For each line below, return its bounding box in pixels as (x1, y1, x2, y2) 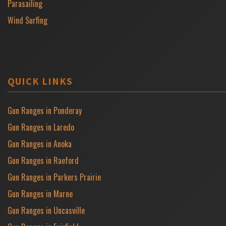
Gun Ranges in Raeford (8, 154, 79, 166)
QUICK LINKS (8, 74, 73, 87)
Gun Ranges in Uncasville (8, 204, 85, 216)
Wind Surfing (8, 14, 47, 26)
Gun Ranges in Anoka (8, 137, 72, 150)
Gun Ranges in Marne (8, 187, 73, 200)
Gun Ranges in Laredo (8, 121, 74, 133)
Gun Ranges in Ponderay (8, 104, 82, 117)
